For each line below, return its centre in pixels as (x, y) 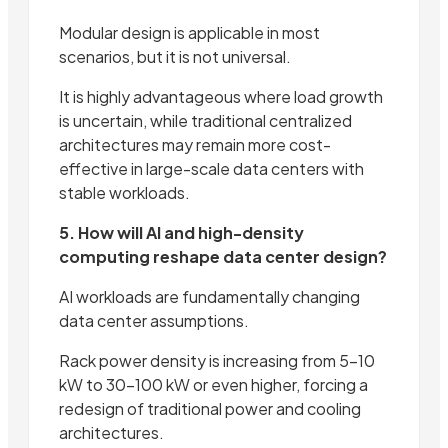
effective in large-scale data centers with (211, 168)
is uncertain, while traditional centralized (205, 120)
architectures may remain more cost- (195, 144)
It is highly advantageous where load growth (221, 96)
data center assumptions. (154, 320)
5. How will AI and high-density (181, 232)
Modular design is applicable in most (189, 32)
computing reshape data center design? (223, 256)
